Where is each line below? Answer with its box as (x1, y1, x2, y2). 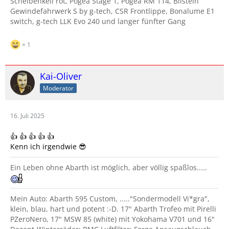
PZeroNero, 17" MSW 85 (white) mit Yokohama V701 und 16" (10, 214, 215, 224)
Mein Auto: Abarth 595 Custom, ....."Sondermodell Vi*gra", (10, 194, 210, 204)
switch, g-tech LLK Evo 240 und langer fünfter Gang (10, 16, 186, 26)
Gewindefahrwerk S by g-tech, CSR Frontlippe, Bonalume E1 (10, 6, 215, 16)
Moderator (43, 83, 74, 93)
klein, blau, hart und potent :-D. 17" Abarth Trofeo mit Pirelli (10, 204, 216, 214)
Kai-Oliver (40, 70, 82, 82)
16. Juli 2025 (10, 111, 44, 120)
